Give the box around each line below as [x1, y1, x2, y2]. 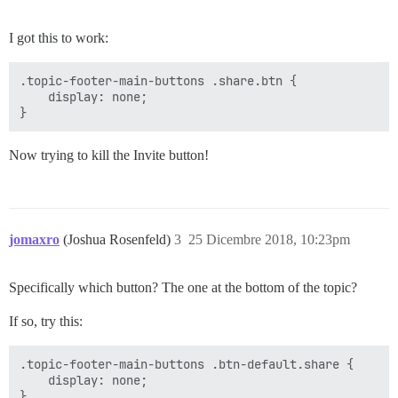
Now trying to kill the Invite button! [9, 147, 209, 163]
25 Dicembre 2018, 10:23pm [188, 232, 350, 247]
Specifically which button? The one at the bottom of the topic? [9, 280, 357, 295]
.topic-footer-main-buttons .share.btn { [20, 73, 297, 89]
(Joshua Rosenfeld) [63, 232, 174, 247]
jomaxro [9, 232, 60, 247]
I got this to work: [9, 30, 108, 45]
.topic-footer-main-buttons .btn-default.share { [20, 356, 354, 372]
